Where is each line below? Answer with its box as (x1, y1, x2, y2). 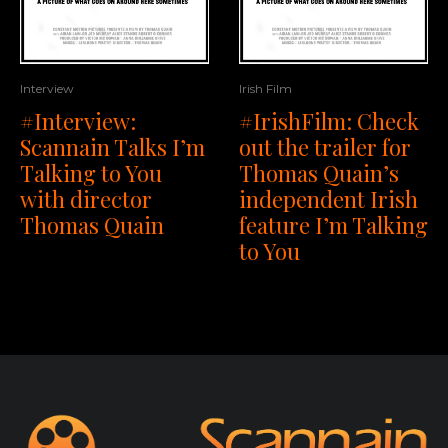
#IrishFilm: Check (239, 106, 419, 137)
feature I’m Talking (239, 210, 428, 241)
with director (20, 184, 152, 215)
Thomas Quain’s (239, 158, 399, 189)
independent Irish (239, 184, 418, 215)
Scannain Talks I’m (20, 132, 205, 163)
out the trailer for (239, 132, 411, 163)
